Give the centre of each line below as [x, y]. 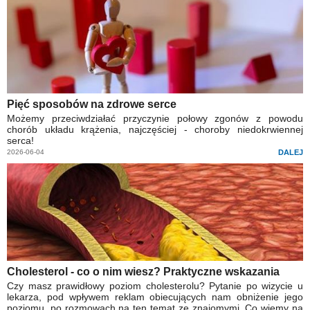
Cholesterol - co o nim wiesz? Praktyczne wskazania [143, 272]
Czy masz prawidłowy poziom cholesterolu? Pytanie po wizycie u [155, 286]
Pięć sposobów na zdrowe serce [92, 104]
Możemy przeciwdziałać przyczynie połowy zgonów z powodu [155, 119]
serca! [20, 141]
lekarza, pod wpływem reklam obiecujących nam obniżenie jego [155, 297]
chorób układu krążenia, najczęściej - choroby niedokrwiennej [155, 130]
